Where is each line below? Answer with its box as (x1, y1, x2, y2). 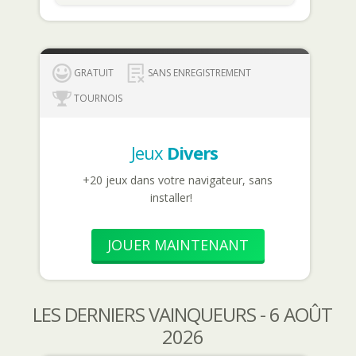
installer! (150, 190, 193, 206)
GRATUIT (73, 66, 114, 80)
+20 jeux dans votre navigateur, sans (83, 172, 273, 188)
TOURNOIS (73, 91, 122, 106)
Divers (167, 141, 219, 165)
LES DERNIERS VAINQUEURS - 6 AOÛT (33, 301, 333, 328)
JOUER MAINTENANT (106, 235, 249, 255)
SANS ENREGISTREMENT (147, 66, 251, 80)
